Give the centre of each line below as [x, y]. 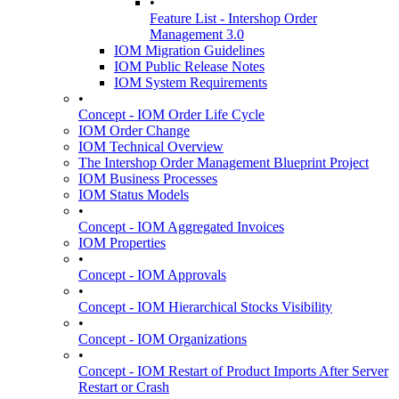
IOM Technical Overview [151, 147]
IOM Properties [122, 243]
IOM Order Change [134, 130]
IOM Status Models [134, 195]
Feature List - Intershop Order [233, 18]
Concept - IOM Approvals [152, 275]
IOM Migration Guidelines [189, 50]
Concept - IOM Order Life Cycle [171, 114]
